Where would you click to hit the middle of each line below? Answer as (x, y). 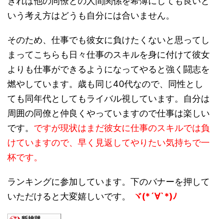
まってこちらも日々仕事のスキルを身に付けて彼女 (109, 55)
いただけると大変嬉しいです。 (70, 196)
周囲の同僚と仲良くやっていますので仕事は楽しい (109, 113)
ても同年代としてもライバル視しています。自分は (109, 99)
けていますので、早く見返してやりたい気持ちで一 (109, 142)
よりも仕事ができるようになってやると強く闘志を (109, 69)
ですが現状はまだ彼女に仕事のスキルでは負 (122, 128)
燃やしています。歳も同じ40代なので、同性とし (105, 84)
